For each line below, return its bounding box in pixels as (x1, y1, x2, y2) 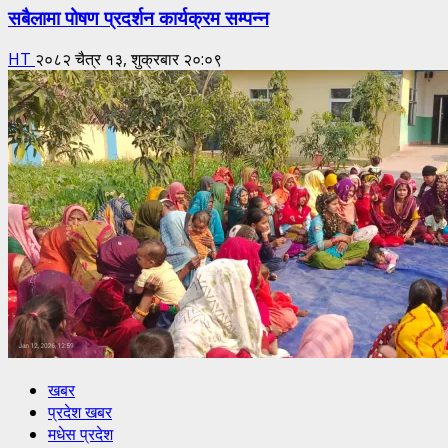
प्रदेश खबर (48, 401, 112, 424)
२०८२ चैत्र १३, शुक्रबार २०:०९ (35, 48, 222, 71)
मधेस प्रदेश (48, 423, 113, 446)
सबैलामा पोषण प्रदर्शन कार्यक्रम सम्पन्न (8, 2, 269, 30)
